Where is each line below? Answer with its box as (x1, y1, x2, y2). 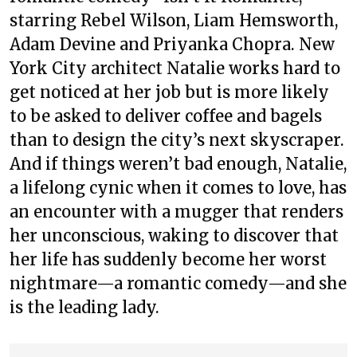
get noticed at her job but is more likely (10, 82, 329, 102)
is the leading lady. (10, 297, 159, 317)
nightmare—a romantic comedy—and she (10, 273, 347, 293)
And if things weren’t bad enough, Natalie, (10, 154, 347, 174)
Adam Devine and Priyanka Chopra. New (10, 34, 335, 54)
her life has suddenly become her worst (10, 249, 327, 269)
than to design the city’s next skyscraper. (10, 130, 344, 150)
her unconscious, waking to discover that (10, 226, 339, 245)
